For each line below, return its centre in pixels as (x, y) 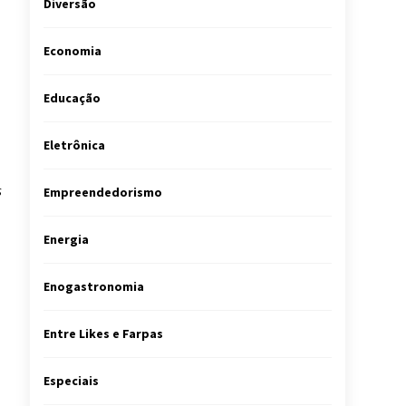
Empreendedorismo (103, 192)
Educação (72, 98)
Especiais (71, 381)
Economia (72, 51)
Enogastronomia (94, 286)
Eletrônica (74, 145)
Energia (66, 239)
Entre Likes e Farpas (103, 333)
